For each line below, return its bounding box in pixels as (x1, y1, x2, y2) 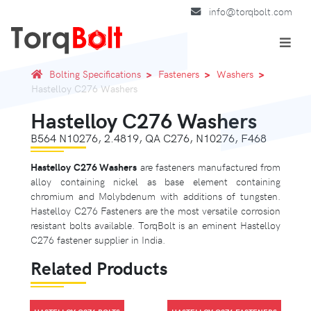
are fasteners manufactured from (137, 159, 280, 174)
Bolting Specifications (49, 66, 141, 81)
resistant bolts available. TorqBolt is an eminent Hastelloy (31, 217, 280, 232)
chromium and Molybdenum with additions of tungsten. (31, 188, 280, 203)
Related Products (31, 255, 168, 280)
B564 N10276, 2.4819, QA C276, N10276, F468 (31, 129, 267, 145)
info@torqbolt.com (209, 4, 293, 19)
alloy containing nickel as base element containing (31, 174, 280, 188)
